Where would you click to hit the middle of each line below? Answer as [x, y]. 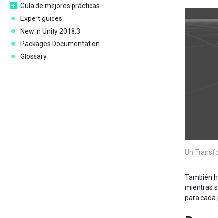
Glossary [34, 56]
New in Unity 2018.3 [50, 31]
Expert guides [41, 18]
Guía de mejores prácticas [60, 6]
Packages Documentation [60, 44]
